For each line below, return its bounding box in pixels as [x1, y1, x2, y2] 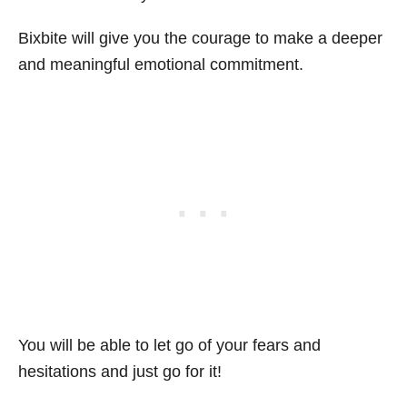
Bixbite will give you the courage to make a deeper [18, 29, 382, 47]
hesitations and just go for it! [18, 362, 222, 381]
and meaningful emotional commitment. [18, 55, 303, 74]
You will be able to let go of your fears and [18, 336, 321, 354]
